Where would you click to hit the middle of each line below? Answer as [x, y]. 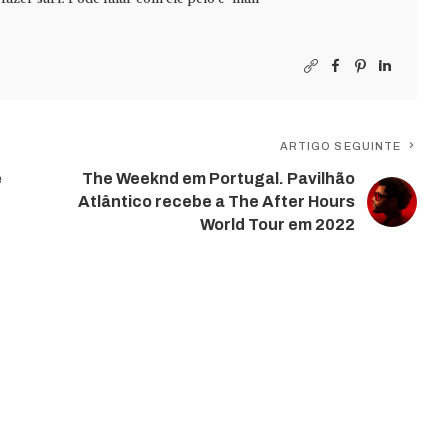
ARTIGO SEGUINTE [340, 146]
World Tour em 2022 [278, 225]
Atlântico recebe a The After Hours [217, 202]
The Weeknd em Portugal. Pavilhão [219, 179]
